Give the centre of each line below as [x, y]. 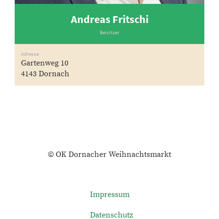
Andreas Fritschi [109, 19]
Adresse [30, 54]
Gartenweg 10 [45, 63]
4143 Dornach [45, 74]
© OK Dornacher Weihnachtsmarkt [109, 154]
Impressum [109, 195]
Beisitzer [109, 32]
